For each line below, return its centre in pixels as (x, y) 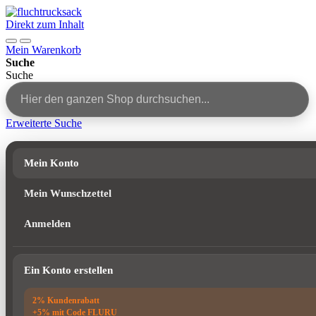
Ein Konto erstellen (68, 270)
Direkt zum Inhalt (45, 24)
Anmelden (47, 224)
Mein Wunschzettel (68, 193)
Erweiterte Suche (44, 123)
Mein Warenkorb (43, 50)
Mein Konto (51, 163)
